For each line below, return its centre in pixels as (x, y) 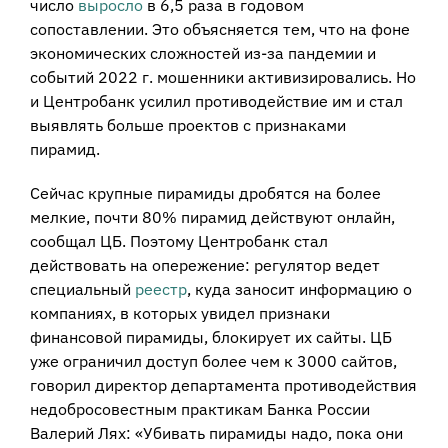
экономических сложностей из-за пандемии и (202, 53)
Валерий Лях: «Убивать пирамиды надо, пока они (216, 433)
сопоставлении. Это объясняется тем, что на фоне (219, 29)
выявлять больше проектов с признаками (187, 125)
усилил (164, 101)
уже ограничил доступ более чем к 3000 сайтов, (213, 361)
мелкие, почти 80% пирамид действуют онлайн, (212, 217)
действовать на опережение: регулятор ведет (204, 265)
